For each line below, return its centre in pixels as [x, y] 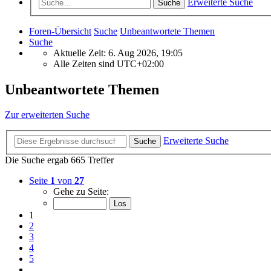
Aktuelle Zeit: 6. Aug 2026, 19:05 [118, 53]
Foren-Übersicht [60, 31]
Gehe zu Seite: [81, 191]
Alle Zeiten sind [85, 64]
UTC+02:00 [140, 64]
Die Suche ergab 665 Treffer [59, 160]
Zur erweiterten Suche [47, 115]
